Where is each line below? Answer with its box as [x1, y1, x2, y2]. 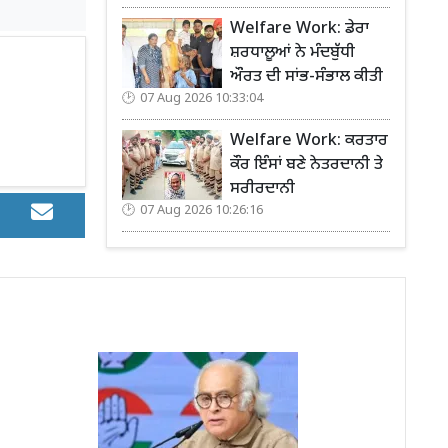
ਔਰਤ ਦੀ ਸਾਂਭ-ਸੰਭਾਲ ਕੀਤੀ [230, 66, 387, 88]
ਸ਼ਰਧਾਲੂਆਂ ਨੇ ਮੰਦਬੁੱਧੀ [230, 42, 355, 64]
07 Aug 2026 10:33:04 [140, 90, 263, 107]
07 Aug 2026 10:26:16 [140, 202, 263, 219]
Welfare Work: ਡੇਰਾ [230, 18, 369, 40]
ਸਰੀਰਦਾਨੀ [230, 178, 295, 200]
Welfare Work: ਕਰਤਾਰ [230, 130, 388, 152]
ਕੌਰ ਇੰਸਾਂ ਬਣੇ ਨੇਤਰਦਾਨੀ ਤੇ [230, 154, 383, 176]
